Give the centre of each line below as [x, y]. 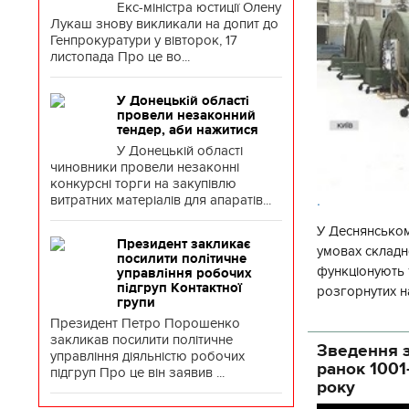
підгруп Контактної [179, 288]
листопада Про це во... [120, 57]
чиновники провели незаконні [145, 167]
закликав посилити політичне [142, 340]
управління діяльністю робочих [147, 356]
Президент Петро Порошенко [145, 323]
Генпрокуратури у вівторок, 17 [144, 40]
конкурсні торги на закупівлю [143, 184]
